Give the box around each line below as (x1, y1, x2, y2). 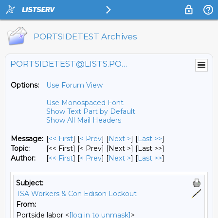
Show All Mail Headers (46, 116, 121, 125)
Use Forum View (46, 81, 103, 90)
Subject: (16, 179, 43, 187)
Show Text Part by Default (46, 107, 135, 116)
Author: (11, 154, 36, 163)
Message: (11, 134, 43, 143)
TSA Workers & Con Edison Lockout (16, 189, 137, 198)
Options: (11, 81, 39, 90)
